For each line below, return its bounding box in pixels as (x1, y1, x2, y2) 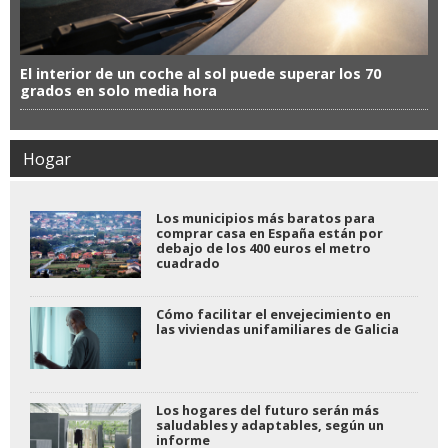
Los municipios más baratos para (155, 208, 375, 227)
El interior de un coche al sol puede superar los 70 (20, 63, 381, 83)
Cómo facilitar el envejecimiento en (155, 304, 391, 323)
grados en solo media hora (20, 80, 217, 100)
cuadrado (155, 253, 220, 272)
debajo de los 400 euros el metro (155, 238, 371, 257)
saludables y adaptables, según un (155, 415, 384, 434)
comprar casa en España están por (155, 223, 383, 242)
